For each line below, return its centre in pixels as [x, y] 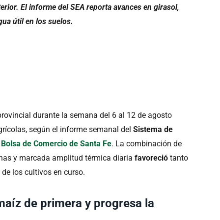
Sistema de [153, 130]
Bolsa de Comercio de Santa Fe [56, 144]
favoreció [152, 158]
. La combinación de [147, 144]
